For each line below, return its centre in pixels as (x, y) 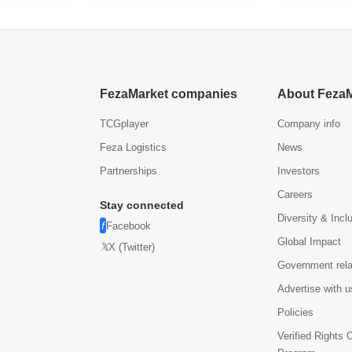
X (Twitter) (131, 247)
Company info (309, 124)
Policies (296, 312)
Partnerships (128, 171)
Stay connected (141, 205)
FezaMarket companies (168, 94)
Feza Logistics (133, 147)
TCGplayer (124, 124)
